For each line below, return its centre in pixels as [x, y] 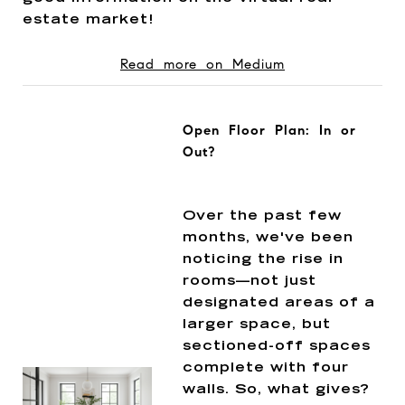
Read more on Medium [202, 64]
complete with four [265, 368]
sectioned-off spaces [276, 346]
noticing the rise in [263, 259]
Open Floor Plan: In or [269, 130]
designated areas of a [278, 303]
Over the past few [262, 216]
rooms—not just [249, 281]
